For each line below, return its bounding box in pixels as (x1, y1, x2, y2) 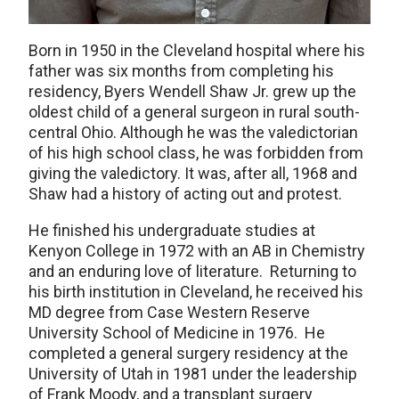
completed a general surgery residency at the (28, 344, 348, 363)
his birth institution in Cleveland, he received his (28, 282, 363, 302)
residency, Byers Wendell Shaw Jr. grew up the (28, 82, 356, 102)
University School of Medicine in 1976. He (28, 323, 325, 343)
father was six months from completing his (28, 61, 334, 81)
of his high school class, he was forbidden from (28, 143, 363, 163)
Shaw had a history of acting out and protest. (28, 184, 346, 204)
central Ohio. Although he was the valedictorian (28, 123, 358, 142)
